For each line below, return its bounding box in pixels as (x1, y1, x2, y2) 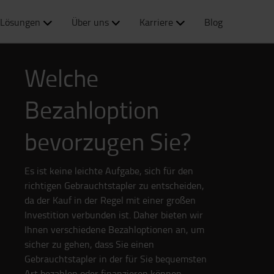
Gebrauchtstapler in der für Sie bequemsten (24, 252, 207, 265)
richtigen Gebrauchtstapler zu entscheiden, (24, 179, 204, 192)
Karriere (139, 15, 174, 29)
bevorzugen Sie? (24, 124, 191, 158)
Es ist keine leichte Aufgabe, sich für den (24, 164, 193, 177)
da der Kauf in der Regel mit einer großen (24, 193, 196, 207)
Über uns (71, 15, 109, 29)
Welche (24, 61, 98, 94)
